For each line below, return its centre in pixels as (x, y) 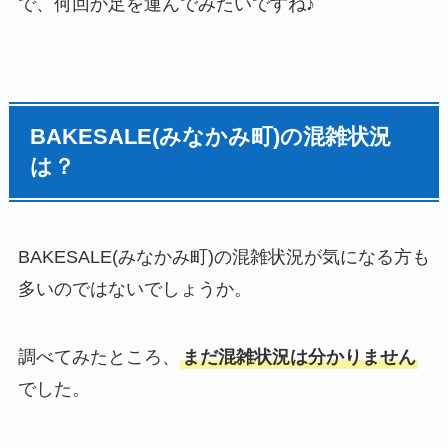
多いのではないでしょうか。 (134, 288)
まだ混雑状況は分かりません (298, 356)
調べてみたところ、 (98, 356)
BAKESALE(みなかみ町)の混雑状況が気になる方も (223, 256)
